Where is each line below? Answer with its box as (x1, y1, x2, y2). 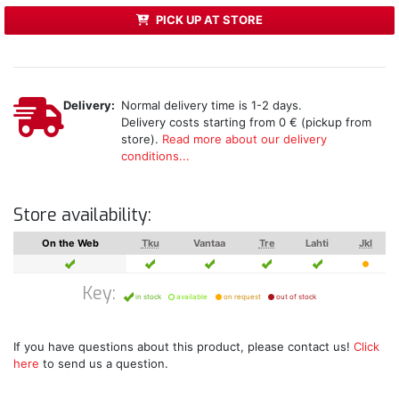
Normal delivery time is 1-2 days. (120, 97, 302, 112)
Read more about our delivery (161, 131, 327, 146)
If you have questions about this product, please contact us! (13, 338, 354, 354)
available (175, 291, 208, 301)
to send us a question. (39, 355, 168, 370)
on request (221, 291, 261, 301)
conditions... (120, 148, 190, 163)
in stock (133, 291, 161, 301)
